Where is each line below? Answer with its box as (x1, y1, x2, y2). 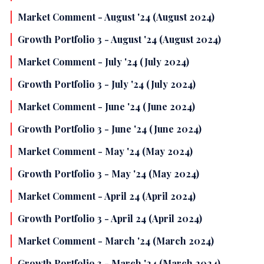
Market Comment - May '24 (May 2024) (18, 145, 193, 158)
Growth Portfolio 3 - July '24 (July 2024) (18, 78, 196, 91)
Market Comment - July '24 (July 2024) (18, 55, 189, 68)
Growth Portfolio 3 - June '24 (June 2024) (18, 123, 202, 136)
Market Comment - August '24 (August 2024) (18, 11, 214, 24)
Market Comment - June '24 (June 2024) (18, 100, 195, 113)
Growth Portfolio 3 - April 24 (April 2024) (18, 212, 202, 225)
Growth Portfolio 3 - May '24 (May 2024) (18, 167, 199, 180)
